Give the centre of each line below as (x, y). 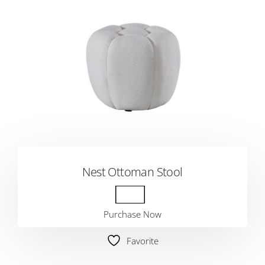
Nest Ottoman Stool (132, 172)
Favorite (143, 241)
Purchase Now (132, 214)
